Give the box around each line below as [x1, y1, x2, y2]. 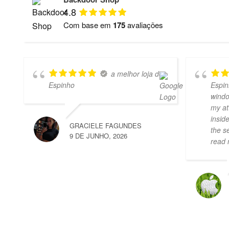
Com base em [63, 19, 113, 30]
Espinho [49, 80, 75, 90]
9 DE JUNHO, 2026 [70, 131, 127, 141]
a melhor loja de [111, 68, 163, 79]
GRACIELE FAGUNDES [70, 121, 142, 130]
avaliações [125, 19, 163, 30]
